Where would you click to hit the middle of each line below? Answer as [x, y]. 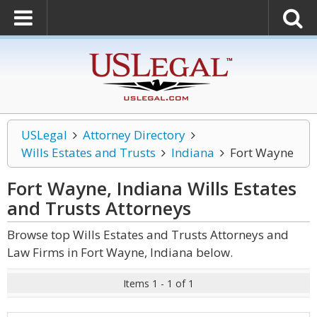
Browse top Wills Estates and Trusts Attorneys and [148, 235]
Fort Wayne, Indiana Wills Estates [152, 188]
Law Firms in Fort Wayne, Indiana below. [120, 252]
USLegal [44, 135]
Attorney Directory [134, 135]
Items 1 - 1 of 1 [158, 283]
